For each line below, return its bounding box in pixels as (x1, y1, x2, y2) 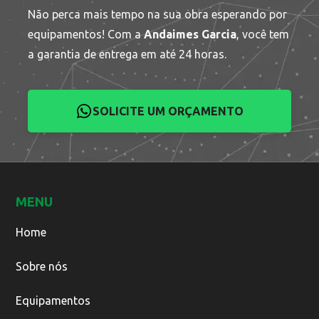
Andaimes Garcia (144, 28, 237, 41)
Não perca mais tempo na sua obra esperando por (28, 8, 288, 21)
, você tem (236, 28, 290, 41)
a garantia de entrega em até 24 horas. (28, 48, 227, 61)
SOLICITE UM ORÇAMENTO (93, 105, 244, 118)
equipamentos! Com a (28, 28, 145, 41)
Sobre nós (16, 259, 68, 273)
